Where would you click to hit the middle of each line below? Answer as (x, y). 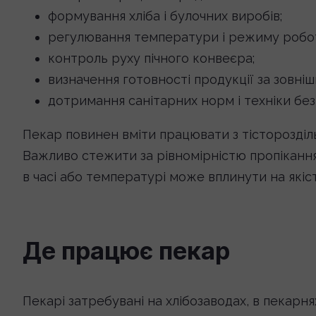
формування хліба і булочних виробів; (165, 16)
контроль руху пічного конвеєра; (151, 58)
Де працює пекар (126, 251)
